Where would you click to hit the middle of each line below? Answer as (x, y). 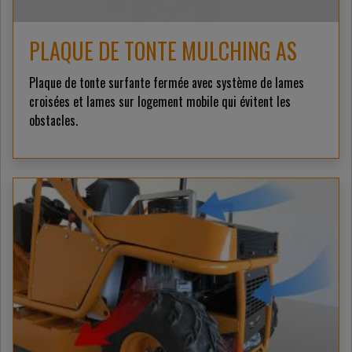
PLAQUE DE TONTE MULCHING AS (163, 50)
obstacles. (53, 120)
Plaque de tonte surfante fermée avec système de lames (167, 82)
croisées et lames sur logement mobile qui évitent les (160, 101)
